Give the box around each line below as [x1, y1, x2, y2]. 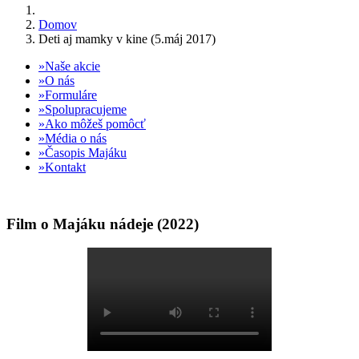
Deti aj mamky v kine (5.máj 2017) [38, 32, 216, 46]
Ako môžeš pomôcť [45, 117, 146, 131]
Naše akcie [45, 59, 100, 73]
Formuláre [45, 88, 97, 102]
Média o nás [45, 131, 107, 145]
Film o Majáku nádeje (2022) [6, 215, 199, 232]
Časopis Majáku [45, 146, 127, 159]
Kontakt [45, 160, 86, 174]
